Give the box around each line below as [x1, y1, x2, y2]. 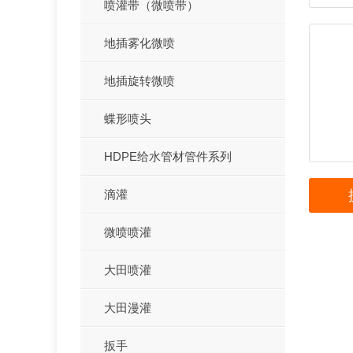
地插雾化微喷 [104, 35, 175, 50]
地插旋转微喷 [104, 73, 175, 87]
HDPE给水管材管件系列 [104, 149, 232, 163]
